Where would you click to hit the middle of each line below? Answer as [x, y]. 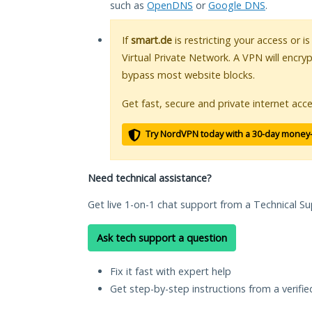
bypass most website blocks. [188, 75]
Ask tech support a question [162, 238]
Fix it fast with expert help [171, 272]
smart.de [151, 40]
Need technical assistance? [150, 178]
